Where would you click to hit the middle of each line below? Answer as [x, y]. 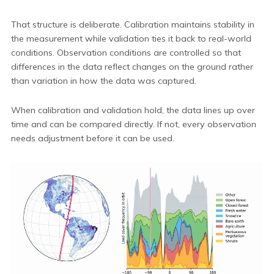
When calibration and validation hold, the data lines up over [133, 110]
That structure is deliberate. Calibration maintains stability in [133, 25]
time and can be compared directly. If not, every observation [134, 124]
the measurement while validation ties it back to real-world [131, 39]
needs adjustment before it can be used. [93, 139]
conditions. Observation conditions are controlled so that [126, 53]
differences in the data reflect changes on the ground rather [132, 67]
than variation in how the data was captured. [104, 81]
